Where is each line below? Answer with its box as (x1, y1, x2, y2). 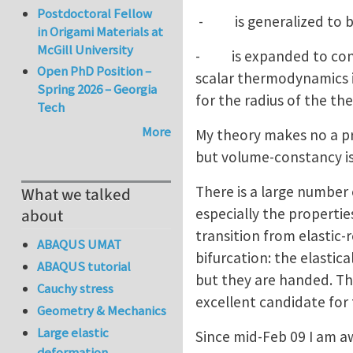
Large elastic (37, 324, 110, 342)
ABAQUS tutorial (37, 257, 132, 275)
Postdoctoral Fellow (37, 5, 153, 23)
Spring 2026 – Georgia (37, 80, 158, 98)
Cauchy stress (37, 280, 114, 298)
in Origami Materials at (37, 23, 164, 41)
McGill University (37, 41, 134, 59)
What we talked (21, 184, 131, 207)
